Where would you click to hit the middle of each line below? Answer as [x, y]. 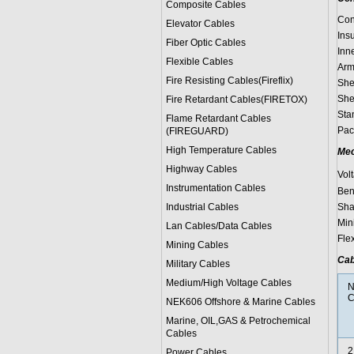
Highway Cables [201, 169]
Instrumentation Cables [215, 188]
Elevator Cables [200, 24]
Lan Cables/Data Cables [218, 226]
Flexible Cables [199, 62]
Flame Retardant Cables [218, 119]
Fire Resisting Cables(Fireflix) [229, 81]
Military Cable [195, 264]
